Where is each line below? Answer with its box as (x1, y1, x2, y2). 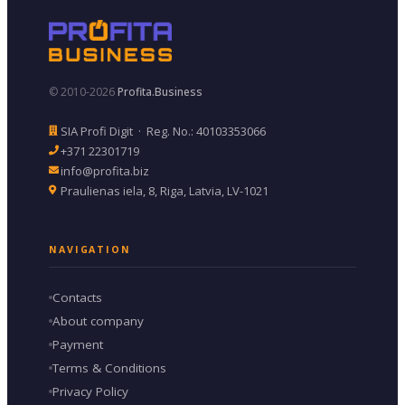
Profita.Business (118, 83, 203, 99)
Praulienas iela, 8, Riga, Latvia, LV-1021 (61, 182, 269, 199)
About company (52, 312, 145, 329)
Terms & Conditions (52, 359, 167, 376)
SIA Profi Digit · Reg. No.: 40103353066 (61, 122, 267, 139)
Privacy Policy (52, 382, 129, 400)
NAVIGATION (49, 242, 131, 256)
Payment (52, 335, 104, 353)
